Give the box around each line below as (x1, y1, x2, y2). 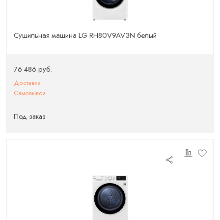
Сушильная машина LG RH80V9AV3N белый (14, 29, 157, 41)
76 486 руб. (14, 64, 53, 75)
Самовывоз (14, 89, 46, 98)
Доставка (14, 79, 41, 87)
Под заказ (14, 111, 46, 121)
